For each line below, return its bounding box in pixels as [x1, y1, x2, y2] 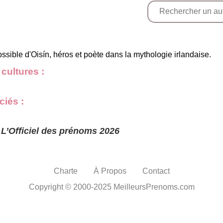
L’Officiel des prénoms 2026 [1, 125, 119, 136]
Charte [53, 166, 78, 175]
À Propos [93, 166, 126, 175]
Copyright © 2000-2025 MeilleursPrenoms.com [28, 182, 195, 191]
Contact [142, 166, 170, 175]
